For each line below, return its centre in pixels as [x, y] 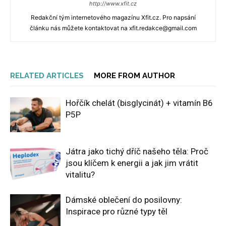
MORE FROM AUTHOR [134, 76]
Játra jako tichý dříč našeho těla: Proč [137, 152]
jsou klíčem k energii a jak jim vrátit [132, 163]
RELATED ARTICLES [47, 76]
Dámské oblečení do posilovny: [124, 200]
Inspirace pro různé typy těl [117, 212]
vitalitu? [80, 175]
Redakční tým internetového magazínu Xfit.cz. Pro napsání [113, 18]
